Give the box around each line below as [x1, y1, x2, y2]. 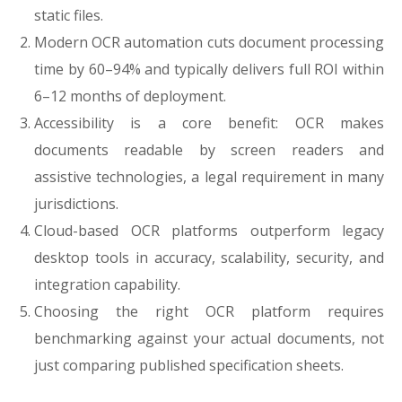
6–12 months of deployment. [34, 86, 226, 106]
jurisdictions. [34, 194, 118, 214]
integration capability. [34, 275, 180, 294]
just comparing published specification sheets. [34, 355, 344, 375]
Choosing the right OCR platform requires [34, 301, 384, 321]
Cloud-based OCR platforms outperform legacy [34, 221, 384, 240]
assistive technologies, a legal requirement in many [34, 167, 384, 187]
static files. [34, 5, 103, 25]
